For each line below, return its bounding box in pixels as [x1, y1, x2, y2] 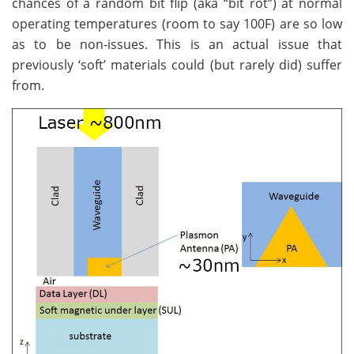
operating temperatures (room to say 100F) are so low [12, 15, 342, 33]
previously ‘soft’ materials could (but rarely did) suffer [12, 56, 342, 74]
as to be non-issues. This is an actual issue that [12, 36, 342, 54]
